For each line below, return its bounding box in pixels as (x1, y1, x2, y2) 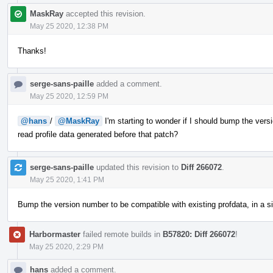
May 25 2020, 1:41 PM (30, 175, 104, 184)
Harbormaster (29, 229, 80, 239)
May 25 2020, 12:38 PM (30, 21, 108, 30)
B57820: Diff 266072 (163, 229, 235, 239)
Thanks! (18, 46, 46, 55)
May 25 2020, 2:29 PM (29, 242, 104, 251)
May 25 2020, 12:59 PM (30, 91, 108, 101)
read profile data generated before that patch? (18, 129, 178, 139)
